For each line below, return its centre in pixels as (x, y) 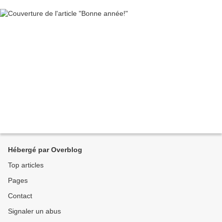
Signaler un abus (34, 211)
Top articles (26, 165)
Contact (20, 196)
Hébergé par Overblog (45, 150)
